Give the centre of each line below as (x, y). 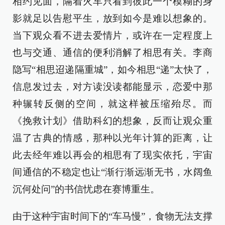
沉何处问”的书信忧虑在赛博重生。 (86, 189)
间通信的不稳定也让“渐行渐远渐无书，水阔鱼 (113, 172)
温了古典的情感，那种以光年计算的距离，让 (113, 138)
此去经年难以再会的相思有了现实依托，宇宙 (113, 155)
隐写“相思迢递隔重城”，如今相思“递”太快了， (113, 70)
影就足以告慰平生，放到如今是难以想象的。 (113, 18)
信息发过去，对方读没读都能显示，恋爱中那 (113, 87)
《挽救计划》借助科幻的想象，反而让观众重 (113, 121)
